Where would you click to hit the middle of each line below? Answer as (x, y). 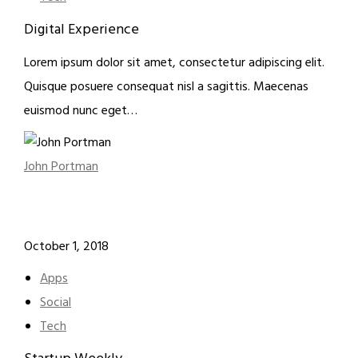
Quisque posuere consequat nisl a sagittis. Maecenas (166, 87)
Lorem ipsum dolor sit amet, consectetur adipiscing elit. (174, 63)
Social (56, 303)
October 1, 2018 (66, 247)
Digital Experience (82, 30)
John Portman (61, 167)
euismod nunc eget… (81, 111)
